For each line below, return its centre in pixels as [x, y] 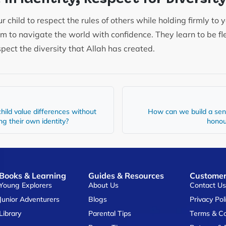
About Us [104, 185]
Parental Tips [110, 213]
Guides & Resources [126, 175]
